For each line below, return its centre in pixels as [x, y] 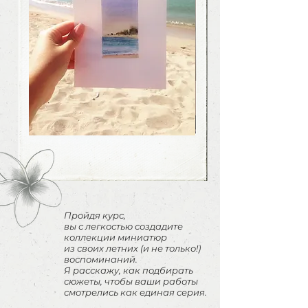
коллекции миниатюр [115, 237]
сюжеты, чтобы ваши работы [131, 281]
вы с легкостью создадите [123, 226]
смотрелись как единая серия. [135, 292]
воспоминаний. [101, 259]
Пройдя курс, [95, 215]
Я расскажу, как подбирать [129, 270]
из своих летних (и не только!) [132, 248]
